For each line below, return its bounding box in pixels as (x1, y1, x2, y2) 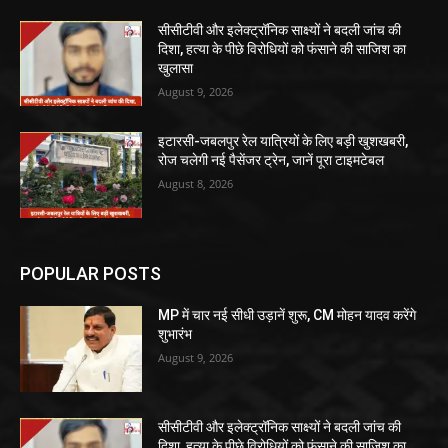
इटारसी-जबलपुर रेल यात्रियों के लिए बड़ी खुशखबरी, (158, 133, 409, 150)
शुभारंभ (158, 325, 193, 342)
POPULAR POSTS (20, 262, 161, 284)
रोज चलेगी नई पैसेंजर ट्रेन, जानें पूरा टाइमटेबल (158, 152, 385, 169)
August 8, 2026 (158, 176, 234, 192)
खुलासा (158, 59, 194, 76)
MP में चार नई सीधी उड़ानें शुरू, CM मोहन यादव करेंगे (158, 306, 417, 323)
